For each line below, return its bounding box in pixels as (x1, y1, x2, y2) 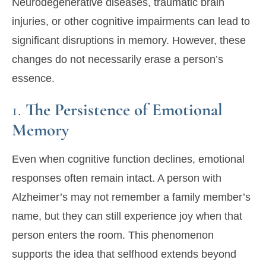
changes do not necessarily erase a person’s (12, 53, 223, 66)
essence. (12, 72, 55, 85)
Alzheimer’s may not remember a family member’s (12, 191, 251, 204)
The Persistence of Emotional (26, 99, 223, 121)
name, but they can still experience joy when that (12, 210, 242, 223)
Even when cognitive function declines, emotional (12, 153, 245, 166)
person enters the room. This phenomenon (12, 229, 214, 242)
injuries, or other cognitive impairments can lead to (12, 15, 250, 28)
